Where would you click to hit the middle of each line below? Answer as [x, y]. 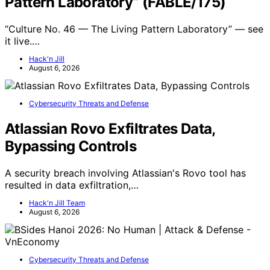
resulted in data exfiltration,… [72, 185]
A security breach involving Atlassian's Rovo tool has [125, 173]
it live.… [22, 41]
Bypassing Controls [71, 146]
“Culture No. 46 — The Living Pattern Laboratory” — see [134, 29]
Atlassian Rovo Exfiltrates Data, [110, 129]
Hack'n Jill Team [57, 203]
